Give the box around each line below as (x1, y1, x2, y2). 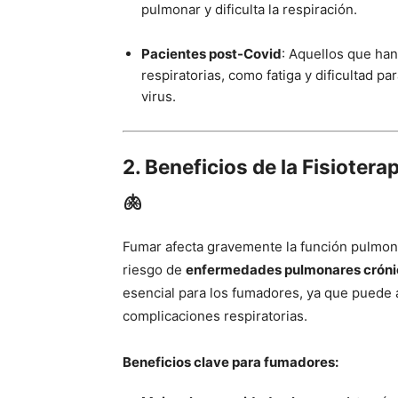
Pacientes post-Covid (141, 45, 282, 63)
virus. (141, 88, 176, 106)
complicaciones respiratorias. (123, 306, 307, 324)
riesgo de (123, 260, 186, 278)
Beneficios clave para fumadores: (123, 353, 338, 370)
